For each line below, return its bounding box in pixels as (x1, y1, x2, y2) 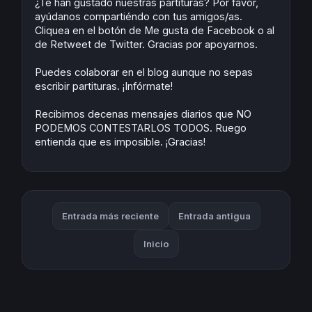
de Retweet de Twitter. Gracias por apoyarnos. (35, 38, 258, 50)
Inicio (143, 237, 169, 249)
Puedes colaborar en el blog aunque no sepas (35, 65, 253, 78)
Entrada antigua (178, 210, 251, 221)
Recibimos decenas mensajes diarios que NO (35, 107, 251, 120)
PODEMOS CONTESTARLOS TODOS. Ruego (35, 121, 247, 134)
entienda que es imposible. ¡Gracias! (35, 135, 205, 148)
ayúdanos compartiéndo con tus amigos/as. (35, 10, 242, 22)
